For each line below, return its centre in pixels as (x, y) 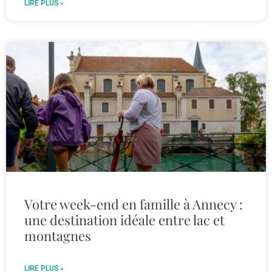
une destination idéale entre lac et (124, 220)
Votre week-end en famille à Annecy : (134, 204)
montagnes (58, 236)
